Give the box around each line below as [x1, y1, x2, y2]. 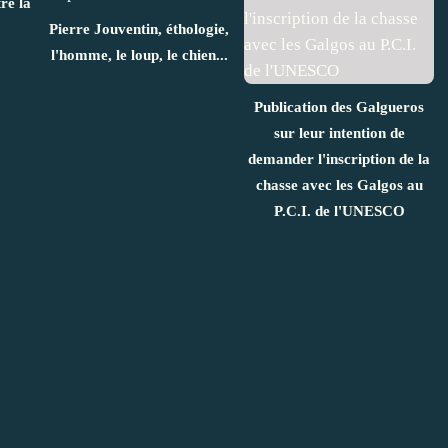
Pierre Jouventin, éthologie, [49, 20, 229, 37]
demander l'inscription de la [248, 150, 430, 167]
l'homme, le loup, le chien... [50, 46, 228, 63]
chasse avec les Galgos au [255, 176, 423, 193]
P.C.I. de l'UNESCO [273, 202, 405, 219]
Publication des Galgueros [254, 98, 424, 115]
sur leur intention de [273, 124, 405, 141]
